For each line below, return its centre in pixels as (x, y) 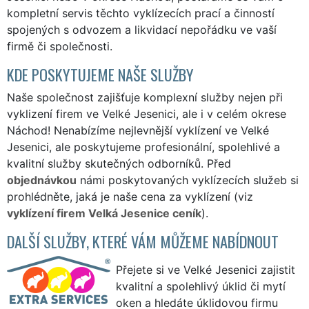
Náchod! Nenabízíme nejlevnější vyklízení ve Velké (138, 130)
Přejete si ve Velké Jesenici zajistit (206, 269)
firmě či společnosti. (60, 46)
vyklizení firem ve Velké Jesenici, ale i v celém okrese (147, 113)
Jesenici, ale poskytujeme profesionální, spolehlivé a (143, 147)
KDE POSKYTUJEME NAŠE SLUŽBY (100, 74)
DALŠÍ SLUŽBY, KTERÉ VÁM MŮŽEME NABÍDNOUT (143, 241)
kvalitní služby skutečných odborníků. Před (119, 163)
